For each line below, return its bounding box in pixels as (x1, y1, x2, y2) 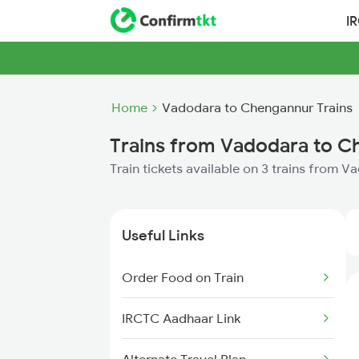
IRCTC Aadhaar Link (122, 310, 240, 326)
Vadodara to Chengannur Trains (162, 99, 353, 115)
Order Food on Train (122, 269, 244, 285)
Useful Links (122, 226, 204, 244)
